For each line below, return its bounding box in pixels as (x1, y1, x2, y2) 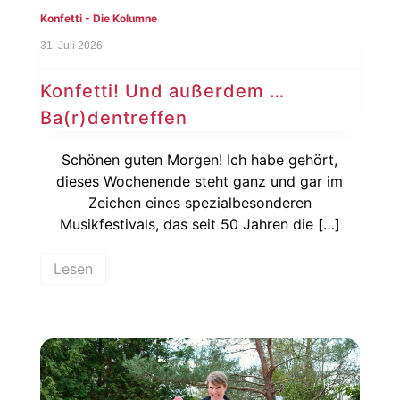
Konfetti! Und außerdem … (39, 79, 285, 102)
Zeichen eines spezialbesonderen (87, 193, 312, 212)
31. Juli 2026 (39, 38, 103, 52)
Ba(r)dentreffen (39, 106, 187, 129)
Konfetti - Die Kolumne (39, 12, 157, 26)
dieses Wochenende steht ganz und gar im (56, 171, 344, 190)
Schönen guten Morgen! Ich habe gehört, (62, 150, 338, 169)
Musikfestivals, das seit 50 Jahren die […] (59, 214, 340, 233)
